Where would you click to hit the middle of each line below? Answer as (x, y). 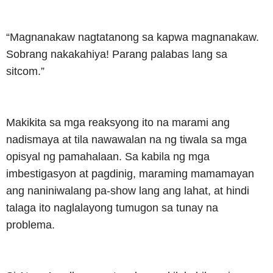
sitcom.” (25, 71)
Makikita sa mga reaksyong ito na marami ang (118, 122)
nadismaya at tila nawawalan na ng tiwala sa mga (126, 139)
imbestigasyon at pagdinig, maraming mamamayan (130, 173)
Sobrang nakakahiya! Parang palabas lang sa (117, 54)
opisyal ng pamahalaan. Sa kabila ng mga (108, 156)
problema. (30, 225)
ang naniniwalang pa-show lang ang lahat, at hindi (128, 190)
